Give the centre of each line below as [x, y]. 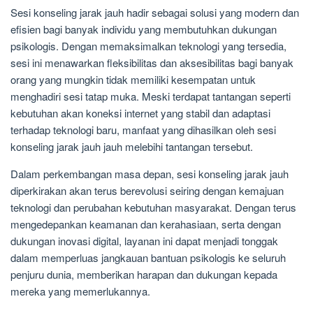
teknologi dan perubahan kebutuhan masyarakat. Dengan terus [153, 207]
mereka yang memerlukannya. [80, 291]
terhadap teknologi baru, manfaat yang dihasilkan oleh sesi [143, 129]
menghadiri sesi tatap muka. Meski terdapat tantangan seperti [151, 96]
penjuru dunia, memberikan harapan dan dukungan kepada [144, 274]
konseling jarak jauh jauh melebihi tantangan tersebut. [132, 146]
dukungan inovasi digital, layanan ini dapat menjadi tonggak [144, 240]
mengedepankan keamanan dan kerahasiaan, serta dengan [146, 224]
